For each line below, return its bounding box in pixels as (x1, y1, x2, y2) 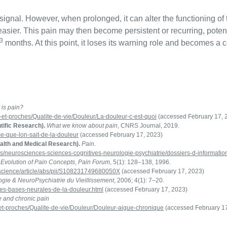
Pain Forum (78, 158, 110, 166)
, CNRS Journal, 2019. (118, 122, 179, 129)
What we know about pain (47, 122, 118, 129)
